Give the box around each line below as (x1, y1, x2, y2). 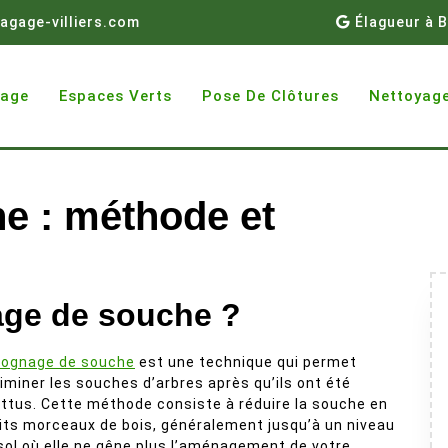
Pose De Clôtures (202, 87, 339, 105)
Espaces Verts (59, 87, 172, 105)
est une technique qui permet (135, 354, 357, 370)
